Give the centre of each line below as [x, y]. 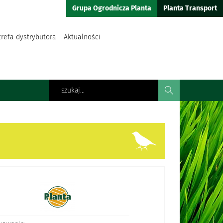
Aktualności [82, 37]
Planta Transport [190, 8]
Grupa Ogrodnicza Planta [112, 8]
